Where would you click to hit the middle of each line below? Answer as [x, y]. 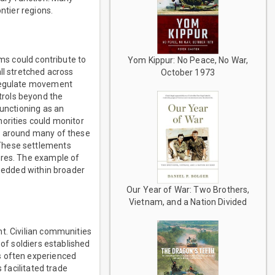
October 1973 [188, 73]
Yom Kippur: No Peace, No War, [188, 60]
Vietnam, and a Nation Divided [188, 202]
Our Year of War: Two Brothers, [188, 189]
